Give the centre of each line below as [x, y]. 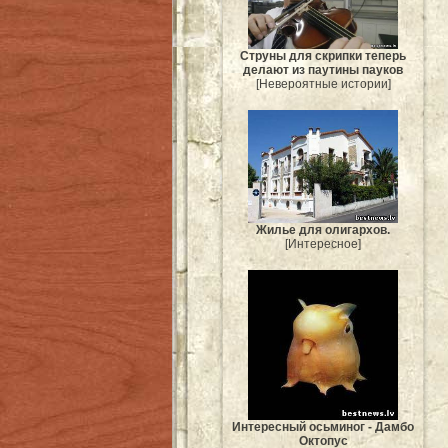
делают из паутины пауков [323, 70]
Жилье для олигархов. [323, 229]
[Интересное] [323, 243]
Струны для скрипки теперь [323, 56]
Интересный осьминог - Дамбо [323, 427]
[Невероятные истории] [323, 84]
